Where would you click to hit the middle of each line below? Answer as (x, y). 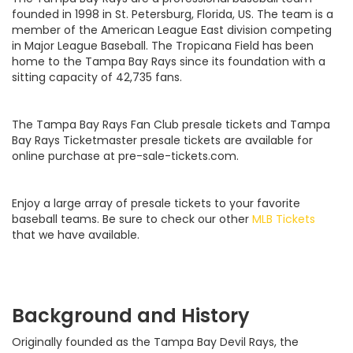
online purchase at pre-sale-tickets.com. (127, 156)
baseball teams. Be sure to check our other (132, 219)
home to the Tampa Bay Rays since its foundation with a (169, 62)
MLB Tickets (284, 219)
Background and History (131, 316)
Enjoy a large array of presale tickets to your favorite (156, 204)
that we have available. (76, 235)
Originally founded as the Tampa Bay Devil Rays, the (155, 342)
